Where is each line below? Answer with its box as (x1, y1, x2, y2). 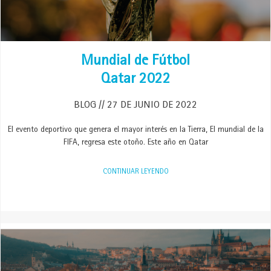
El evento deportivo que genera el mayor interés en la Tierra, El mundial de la (7, 126, 264, 134)
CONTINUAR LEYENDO (102, 169, 169, 176)
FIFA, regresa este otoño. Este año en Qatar (63, 139, 208, 147)
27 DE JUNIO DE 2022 (105, 100, 197, 111)
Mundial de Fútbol (81, 54, 190, 70)
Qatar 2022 (100, 73, 171, 88)
